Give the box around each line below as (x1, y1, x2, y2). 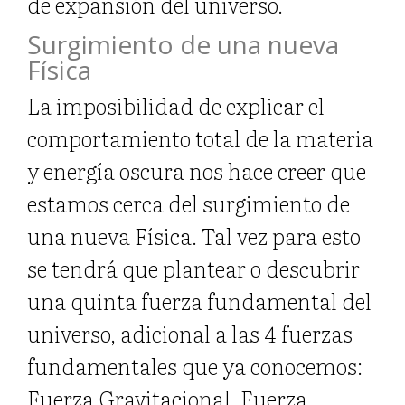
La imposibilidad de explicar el (27, 89, 325, 121)
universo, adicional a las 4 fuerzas (27, 316, 353, 349)
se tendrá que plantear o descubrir (27, 251, 360, 284)
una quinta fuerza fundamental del (27, 284, 372, 316)
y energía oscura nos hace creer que (27, 154, 366, 186)
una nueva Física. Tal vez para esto (27, 219, 361, 251)
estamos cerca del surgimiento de (27, 186, 350, 219)
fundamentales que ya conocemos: (27, 349, 363, 381)
